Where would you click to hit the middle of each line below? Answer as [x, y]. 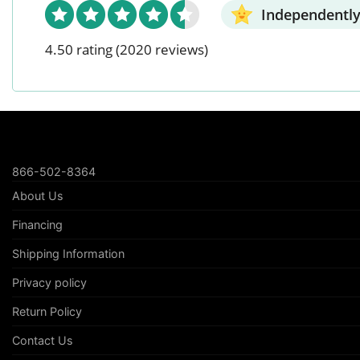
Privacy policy [49, 283]
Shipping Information [68, 254]
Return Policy [47, 312]
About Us [38, 196]
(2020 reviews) [162, 50]
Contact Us [43, 341]
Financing [37, 225]
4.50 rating [79, 50]
